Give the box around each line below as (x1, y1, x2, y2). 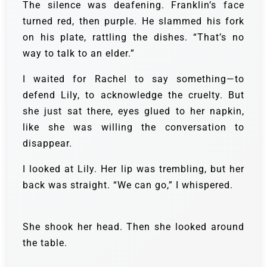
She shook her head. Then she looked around (23, 221, 244, 233)
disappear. (23, 138, 72, 150)
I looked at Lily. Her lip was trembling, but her (23, 163, 244, 175)
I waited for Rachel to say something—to (23, 73, 244, 85)
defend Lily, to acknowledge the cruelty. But (23, 89, 244, 101)
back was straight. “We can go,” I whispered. (23, 179, 233, 191)
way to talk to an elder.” (23, 48, 135, 60)
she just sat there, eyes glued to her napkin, (23, 105, 244, 117)
